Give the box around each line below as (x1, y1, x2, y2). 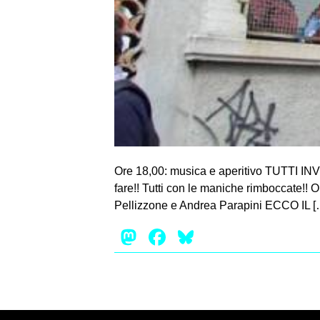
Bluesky (197, 224, 277, 250)
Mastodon (140, 224, 241, 250)
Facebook (169, 224, 270, 250)
